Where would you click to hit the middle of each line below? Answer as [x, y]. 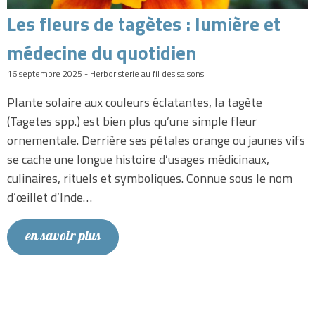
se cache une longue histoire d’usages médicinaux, [138, 160]
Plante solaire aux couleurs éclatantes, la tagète [135, 103]
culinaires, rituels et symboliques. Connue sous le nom [150, 179]
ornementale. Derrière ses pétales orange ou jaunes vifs [156, 141]
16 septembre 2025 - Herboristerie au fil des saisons [105, 74]
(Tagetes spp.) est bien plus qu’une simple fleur [132, 122]
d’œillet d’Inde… [50, 198]
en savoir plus [63, 238]
